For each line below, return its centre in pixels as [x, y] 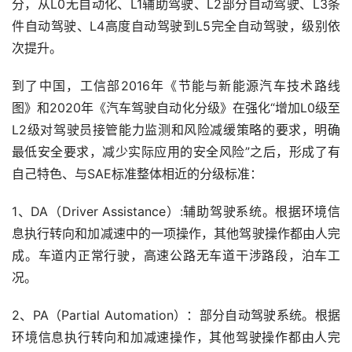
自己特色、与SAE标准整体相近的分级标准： [137, 174]
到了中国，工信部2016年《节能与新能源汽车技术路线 [176, 86]
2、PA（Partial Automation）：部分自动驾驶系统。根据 [176, 315]
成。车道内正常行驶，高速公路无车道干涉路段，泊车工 [176, 256]
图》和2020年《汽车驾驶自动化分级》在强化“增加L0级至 [176, 108]
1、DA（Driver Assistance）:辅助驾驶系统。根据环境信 [176, 212]
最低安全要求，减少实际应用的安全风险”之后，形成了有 [176, 152]
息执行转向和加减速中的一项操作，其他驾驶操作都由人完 [176, 234]
